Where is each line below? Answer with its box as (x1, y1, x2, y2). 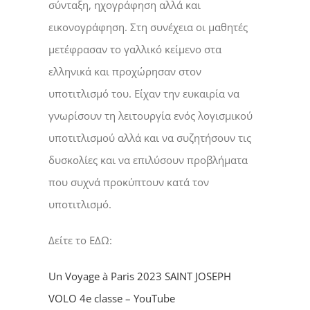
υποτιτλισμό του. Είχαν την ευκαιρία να (48, 86, 239, 101)
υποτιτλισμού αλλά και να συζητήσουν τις (48, 131, 251, 145)
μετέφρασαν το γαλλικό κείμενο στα (48, 42, 221, 57)
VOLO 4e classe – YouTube (48, 291, 175, 306)
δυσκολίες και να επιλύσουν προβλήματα (48, 153, 248, 167)
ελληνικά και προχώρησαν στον (48, 64, 201, 79)
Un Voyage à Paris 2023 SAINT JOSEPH (48, 269, 231, 284)
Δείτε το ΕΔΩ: (48, 233, 112, 248)
